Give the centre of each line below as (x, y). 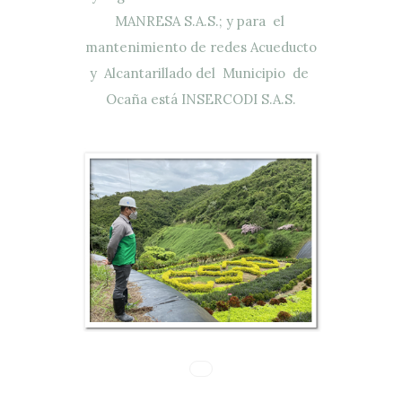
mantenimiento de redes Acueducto (201, 47)
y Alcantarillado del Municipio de (201, 73)
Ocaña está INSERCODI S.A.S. (201, 99)
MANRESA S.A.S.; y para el (201, 21)
